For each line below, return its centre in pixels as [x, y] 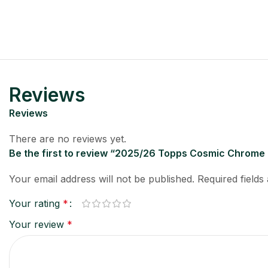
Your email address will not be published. [102, 179]
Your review [38, 224]
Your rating [36, 203]
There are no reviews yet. [68, 138]
